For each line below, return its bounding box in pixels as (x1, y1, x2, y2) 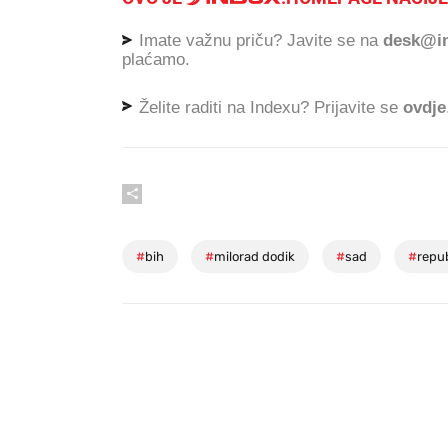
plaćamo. (122, 49, 190, 69)
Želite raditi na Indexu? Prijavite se (134, 97, 403, 117)
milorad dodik (214, 249, 295, 265)
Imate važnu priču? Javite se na (134, 31, 383, 50)
